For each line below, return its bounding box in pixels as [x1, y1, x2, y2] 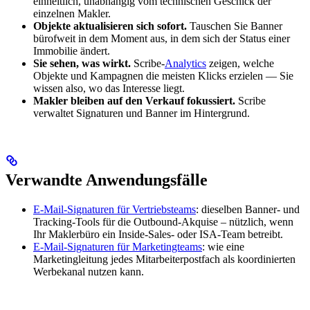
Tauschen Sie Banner [187, 19, 282, 32]
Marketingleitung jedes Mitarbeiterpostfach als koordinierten [33, 253, 295, 265]
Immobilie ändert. [33, 44, 110, 57]
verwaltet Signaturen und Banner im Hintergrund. [33, 107, 250, 119]
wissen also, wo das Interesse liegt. [33, 82, 185, 94]
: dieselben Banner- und [196, 203, 300, 215]
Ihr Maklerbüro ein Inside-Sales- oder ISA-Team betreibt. [33, 228, 283, 240]
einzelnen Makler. [33, 7, 111, 19]
